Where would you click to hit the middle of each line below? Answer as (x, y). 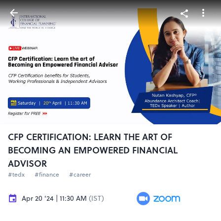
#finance (47, 174)
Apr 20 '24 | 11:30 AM (54, 198)
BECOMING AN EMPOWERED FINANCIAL (93, 150)
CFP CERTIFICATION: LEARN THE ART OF (90, 137)
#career (80, 174)
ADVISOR (27, 164)
